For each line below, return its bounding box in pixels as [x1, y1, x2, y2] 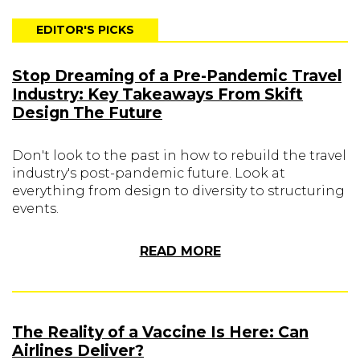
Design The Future [12, 104, 162, 122]
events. [12, 201, 59, 216]
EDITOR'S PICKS [36, 22, 134, 37]
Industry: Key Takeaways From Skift [12, 85, 303, 104]
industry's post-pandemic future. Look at [12, 166, 285, 181]
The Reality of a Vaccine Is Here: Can [12, 323, 309, 342]
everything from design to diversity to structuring [12, 183, 345, 198]
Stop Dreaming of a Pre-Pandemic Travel [12, 67, 342, 85]
